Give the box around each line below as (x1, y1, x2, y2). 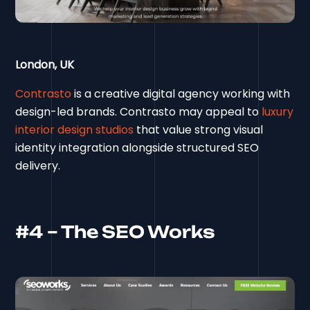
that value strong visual (134, 122, 264, 138)
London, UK (15, 57, 75, 73)
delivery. (15, 158, 61, 174)
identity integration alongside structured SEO (15, 140, 259, 156)
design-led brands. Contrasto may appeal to (15, 104, 262, 120)
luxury (262, 104, 294, 120)
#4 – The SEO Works (15, 221, 216, 243)
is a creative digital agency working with (71, 86, 291, 102)
